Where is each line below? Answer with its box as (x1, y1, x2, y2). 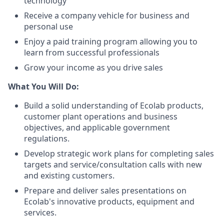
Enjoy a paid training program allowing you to (24, 36, 197, 47)
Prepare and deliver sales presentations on (24, 185, 186, 196)
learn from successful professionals (24, 47, 159, 58)
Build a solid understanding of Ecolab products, (24, 100, 203, 111)
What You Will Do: (8, 81, 79, 92)
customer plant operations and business (24, 111, 177, 122)
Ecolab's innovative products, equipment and (24, 196, 194, 207)
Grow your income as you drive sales (24, 62, 163, 73)
